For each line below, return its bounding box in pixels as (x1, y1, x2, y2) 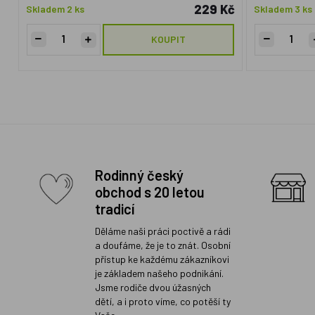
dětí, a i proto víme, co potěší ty (95, 295, 231, 307)
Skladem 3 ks (254, 3, 313, 15)
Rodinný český (95, 167, 184, 184)
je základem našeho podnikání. (95, 267, 224, 279)
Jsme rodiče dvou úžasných (95, 281, 212, 293)
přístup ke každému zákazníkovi (95, 253, 230, 265)
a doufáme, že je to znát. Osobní (95, 239, 231, 251)
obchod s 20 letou (95, 184, 205, 200)
